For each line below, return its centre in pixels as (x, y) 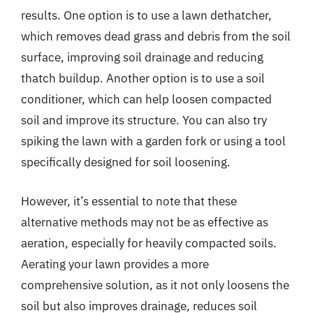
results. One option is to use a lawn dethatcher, (146, 15)
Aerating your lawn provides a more (115, 264)
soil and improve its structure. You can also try (144, 120)
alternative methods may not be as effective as (145, 222)
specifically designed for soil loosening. (126, 162)
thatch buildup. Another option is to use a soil (143, 78)
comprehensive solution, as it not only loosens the (155, 285)
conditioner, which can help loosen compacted (146, 99)
